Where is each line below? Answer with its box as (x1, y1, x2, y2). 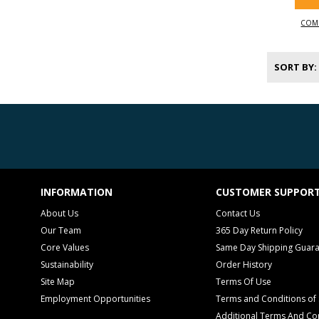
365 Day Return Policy (216, 224, 303, 236)
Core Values (41, 241, 89, 253)
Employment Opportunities (41, 293, 150, 305)
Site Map (41, 276, 75, 288)
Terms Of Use (216, 276, 271, 288)
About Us (41, 207, 78, 219)
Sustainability (41, 258, 93, 271)
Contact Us (216, 207, 260, 219)
